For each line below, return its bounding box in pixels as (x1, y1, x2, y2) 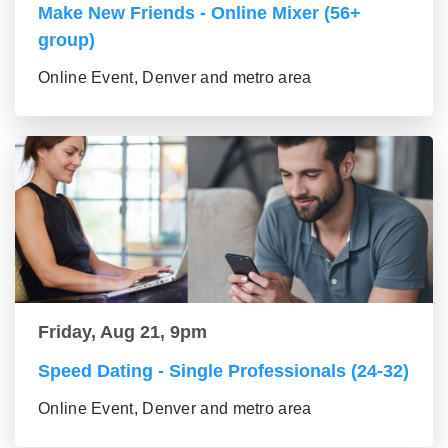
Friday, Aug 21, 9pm (38, 321, 207, 342)
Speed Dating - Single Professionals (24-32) (38, 360, 409, 381)
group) (38, 29, 95, 50)
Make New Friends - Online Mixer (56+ (38, 2, 361, 23)
